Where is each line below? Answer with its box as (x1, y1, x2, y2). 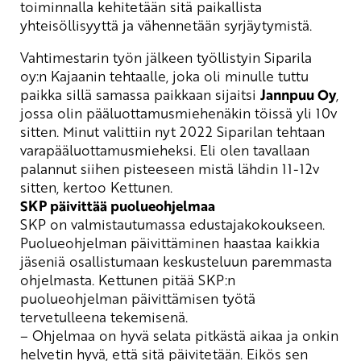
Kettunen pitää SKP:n (98, 269, 235, 289)
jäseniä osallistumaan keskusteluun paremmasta (20, 251, 332, 271)
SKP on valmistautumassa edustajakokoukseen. (20, 214, 325, 234)
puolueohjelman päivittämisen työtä (20, 288, 255, 308)
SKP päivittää (20, 195, 110, 216)
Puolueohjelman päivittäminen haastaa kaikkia (20, 232, 320, 252)
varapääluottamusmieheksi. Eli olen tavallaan (20, 139, 309, 160)
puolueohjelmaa (110, 195, 215, 216)
